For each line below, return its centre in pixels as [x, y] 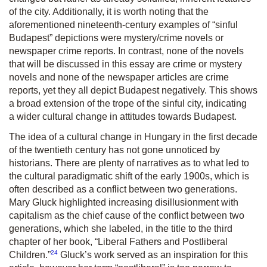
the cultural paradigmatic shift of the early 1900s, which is [129, 176]
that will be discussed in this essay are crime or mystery [125, 64]
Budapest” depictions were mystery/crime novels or [116, 38]
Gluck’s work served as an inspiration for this [153, 254]
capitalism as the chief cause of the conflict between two [127, 215]
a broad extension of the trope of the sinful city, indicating [128, 103]
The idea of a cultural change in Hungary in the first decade [133, 136]
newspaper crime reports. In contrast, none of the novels [126, 51]
